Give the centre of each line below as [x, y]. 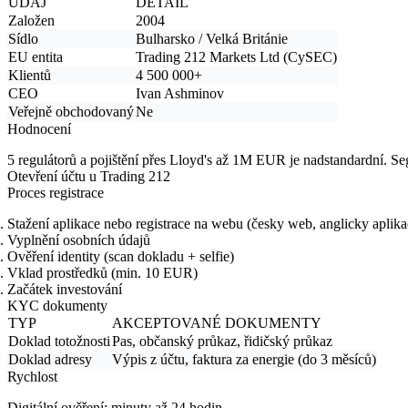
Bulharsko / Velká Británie [212, 38]
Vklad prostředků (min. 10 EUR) [102, 272]
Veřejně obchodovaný [71, 111]
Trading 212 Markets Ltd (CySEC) [236, 56]
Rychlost [32, 376]
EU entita [36, 56]
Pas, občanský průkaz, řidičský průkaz [222, 341]
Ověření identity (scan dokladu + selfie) [121, 256]
